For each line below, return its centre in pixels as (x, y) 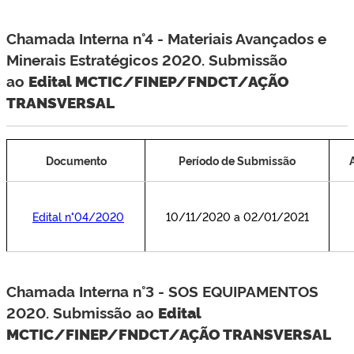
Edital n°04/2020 (78, 216)
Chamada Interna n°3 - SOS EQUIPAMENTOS (162, 291)
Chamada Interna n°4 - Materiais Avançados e (166, 38)
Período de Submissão (237, 160)
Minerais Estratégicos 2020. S (112, 59)
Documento (76, 160)
